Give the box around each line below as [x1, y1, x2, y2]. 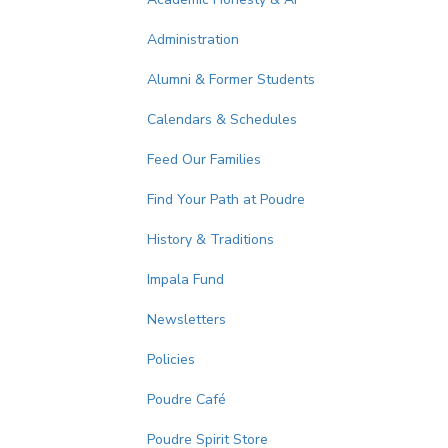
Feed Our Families [147, 150, 261, 169]
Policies [147, 350, 195, 369]
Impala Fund [147, 270, 224, 289]
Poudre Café [147, 390, 226, 409]
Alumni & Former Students [147, 70, 315, 89]
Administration [147, 30, 239, 49]
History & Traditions [147, 230, 274, 249]
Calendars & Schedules [147, 110, 297, 129]
